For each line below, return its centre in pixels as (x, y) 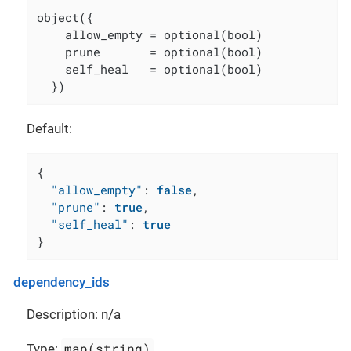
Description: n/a (74, 314)
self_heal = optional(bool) (150, 69)
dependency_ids (62, 282)
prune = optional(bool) (150, 52)
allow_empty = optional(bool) (150, 35)
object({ (65, 18)
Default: (49, 129)
